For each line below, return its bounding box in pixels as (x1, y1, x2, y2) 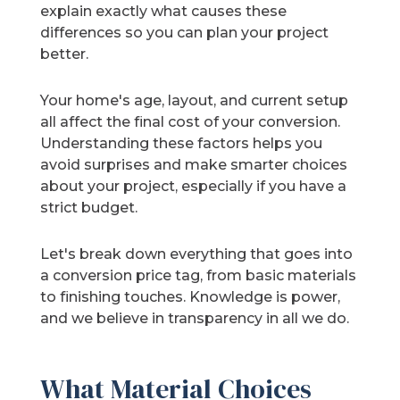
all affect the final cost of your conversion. (40, 113, 341, 131)
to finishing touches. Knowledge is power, (40, 288, 341, 306)
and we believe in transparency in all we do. (40, 310, 350, 328)
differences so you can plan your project (40, 24, 329, 42)
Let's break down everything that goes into (40, 246, 354, 263)
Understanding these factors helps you (40, 135, 323, 153)
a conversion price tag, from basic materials (40, 267, 357, 285)
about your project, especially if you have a (40, 178, 347, 196)
